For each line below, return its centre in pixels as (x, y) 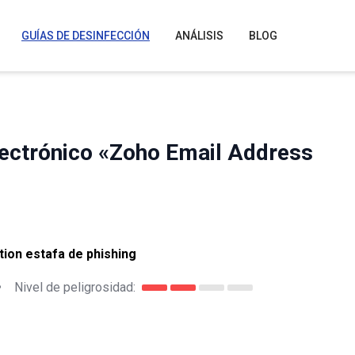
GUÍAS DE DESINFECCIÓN (86, 36)
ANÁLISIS (199, 36)
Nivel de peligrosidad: (75, 287)
